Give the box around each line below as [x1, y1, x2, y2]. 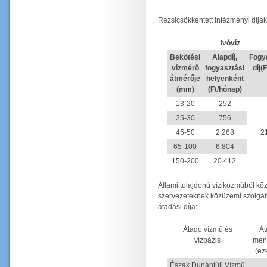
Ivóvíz [220, 39, 240, 47]
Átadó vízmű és [182, 225, 232, 234]
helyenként [206, 74, 244, 83]
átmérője [170, 74, 200, 83]
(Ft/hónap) [207, 85, 242, 94]
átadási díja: [158, 203, 197, 211]
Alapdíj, [212, 53, 237, 61]
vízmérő [171, 64, 199, 72]
